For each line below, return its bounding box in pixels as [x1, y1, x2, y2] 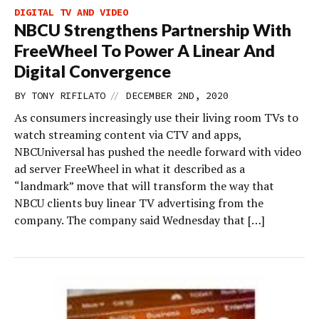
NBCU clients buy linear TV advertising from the [14, 195, 263, 211]
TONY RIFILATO [31, 89, 105, 102]
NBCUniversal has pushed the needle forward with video [14, 144, 301, 159]
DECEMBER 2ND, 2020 [126, 89, 229, 102]
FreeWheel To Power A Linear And [14, 41, 275, 61]
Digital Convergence [14, 61, 171, 81]
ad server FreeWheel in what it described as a [14, 161, 245, 177]
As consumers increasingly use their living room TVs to [14, 110, 298, 125]
